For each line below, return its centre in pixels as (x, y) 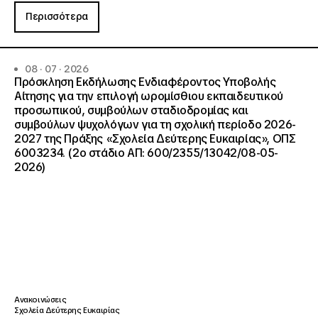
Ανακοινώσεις (40, 300)
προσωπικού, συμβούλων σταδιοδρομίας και (131, 110)
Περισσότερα (57, 16)
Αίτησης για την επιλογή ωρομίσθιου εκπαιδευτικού (149, 96)
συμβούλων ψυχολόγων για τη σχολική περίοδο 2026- (155, 125)
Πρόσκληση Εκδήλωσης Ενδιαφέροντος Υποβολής (145, 82)
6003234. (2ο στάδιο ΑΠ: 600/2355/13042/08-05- (146, 153)
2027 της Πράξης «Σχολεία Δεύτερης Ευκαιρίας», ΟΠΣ (155, 139)
